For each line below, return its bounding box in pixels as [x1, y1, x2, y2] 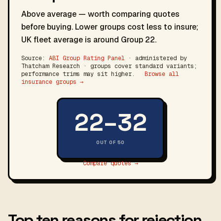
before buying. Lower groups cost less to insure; [21, 22, 198, 32]
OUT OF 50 [96, 139, 125, 146]
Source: [21, 54, 49, 62]
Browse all [145, 70, 179, 78]
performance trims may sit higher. [21, 70, 139, 78]
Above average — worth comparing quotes [21, 9, 180, 19]
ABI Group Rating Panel [49, 54, 125, 62]
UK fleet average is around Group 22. [21, 35, 156, 45]
